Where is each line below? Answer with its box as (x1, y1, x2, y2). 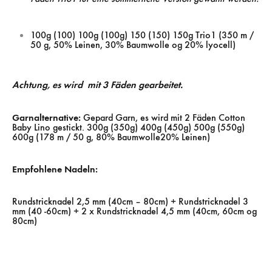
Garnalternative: (12, 111, 81, 123)
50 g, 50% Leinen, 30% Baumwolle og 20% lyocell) (30, 39, 236, 51)
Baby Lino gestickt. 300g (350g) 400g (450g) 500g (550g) (12, 121, 245, 133)
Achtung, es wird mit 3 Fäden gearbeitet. (12, 79, 183, 91)
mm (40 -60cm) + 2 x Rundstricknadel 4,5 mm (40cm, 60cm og (12, 205, 257, 217)
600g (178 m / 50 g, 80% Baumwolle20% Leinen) (12, 131, 210, 143)
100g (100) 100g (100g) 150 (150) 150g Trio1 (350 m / (30, 29, 254, 41)
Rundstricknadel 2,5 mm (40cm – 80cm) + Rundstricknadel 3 (12, 195, 248, 208)
